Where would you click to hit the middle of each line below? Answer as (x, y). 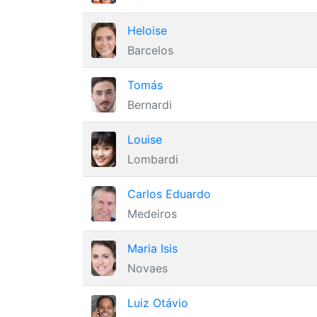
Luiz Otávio (158, 303)
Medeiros (152, 214)
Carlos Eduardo (169, 194)
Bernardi (150, 105)
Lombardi (153, 159)
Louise (145, 139)
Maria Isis (152, 248)
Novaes (148, 268)
